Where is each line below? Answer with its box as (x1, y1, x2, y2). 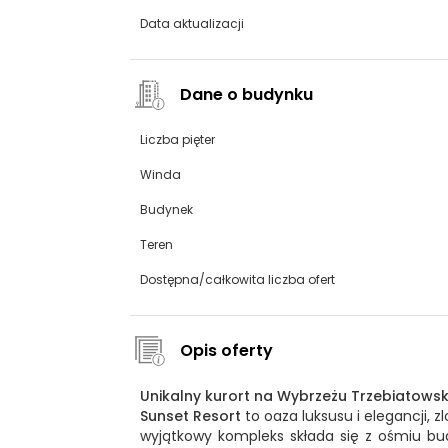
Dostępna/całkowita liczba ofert (140, 271, 335, 289)
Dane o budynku (180, 83, 313, 107)
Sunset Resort (140, 406, 242, 427)
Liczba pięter (140, 131, 215, 149)
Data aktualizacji (140, 15, 244, 33)
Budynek (140, 201, 193, 219)
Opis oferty (180, 339, 273, 363)
